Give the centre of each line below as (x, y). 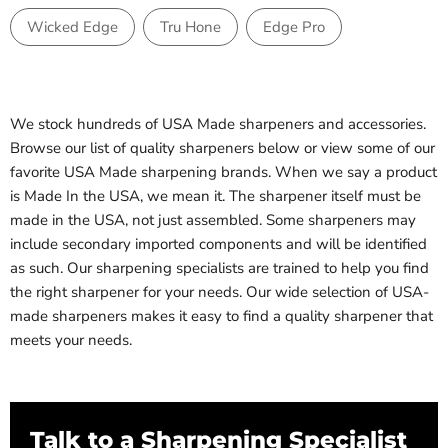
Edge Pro (294, 27)
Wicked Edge (72, 27)
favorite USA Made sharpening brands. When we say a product (223, 172)
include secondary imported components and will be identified (218, 244)
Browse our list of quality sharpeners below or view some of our (222, 148)
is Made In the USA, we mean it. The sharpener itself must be (215, 196)
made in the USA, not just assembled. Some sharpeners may (213, 220)
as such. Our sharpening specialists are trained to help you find (219, 268)
